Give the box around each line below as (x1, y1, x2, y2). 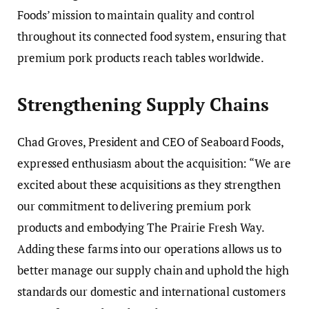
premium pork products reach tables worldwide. (17, 49, 265, 66)
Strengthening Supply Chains (17, 92, 269, 116)
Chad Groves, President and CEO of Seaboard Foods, (17, 134, 283, 150)
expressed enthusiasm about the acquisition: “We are (17, 155, 291, 172)
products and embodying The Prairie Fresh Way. (17, 219, 265, 236)
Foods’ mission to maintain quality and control (17, 6, 255, 23)
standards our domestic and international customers (17, 283, 286, 300)
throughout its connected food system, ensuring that (17, 28, 286, 44)
